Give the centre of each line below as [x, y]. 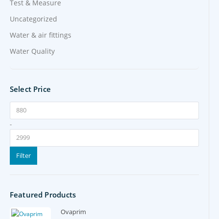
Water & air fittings [41, 35]
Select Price [30, 89]
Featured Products [43, 194]
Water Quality [32, 51]
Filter [23, 155]
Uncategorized [33, 19]
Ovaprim [73, 212]
